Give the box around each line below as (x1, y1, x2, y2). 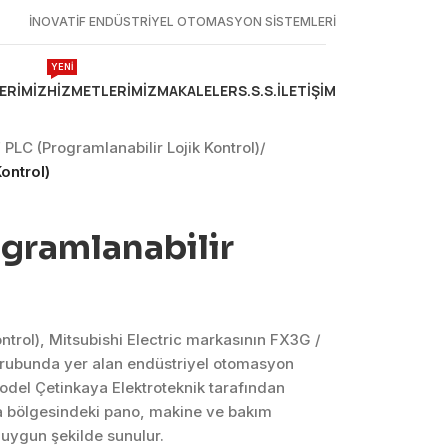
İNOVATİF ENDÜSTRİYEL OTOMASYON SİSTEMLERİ (29, 14, 336, 29)
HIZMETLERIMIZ (47, 80, 157, 100)
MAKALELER (157, 80, 238, 100)
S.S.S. (238, 80, 277, 100)
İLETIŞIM (277, 80, 336, 100)
